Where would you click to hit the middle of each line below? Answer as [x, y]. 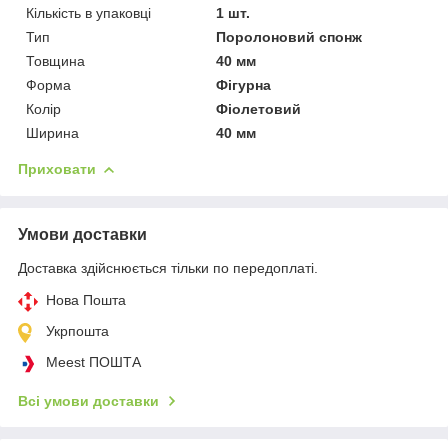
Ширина [52, 133]
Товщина [55, 61]
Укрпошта [77, 331]
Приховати [57, 169]
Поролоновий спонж [289, 37]
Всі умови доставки [88, 401]
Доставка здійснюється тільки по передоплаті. [168, 268]
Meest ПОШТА [93, 362]
